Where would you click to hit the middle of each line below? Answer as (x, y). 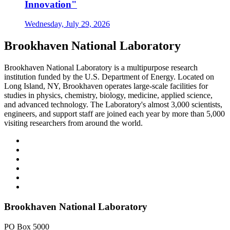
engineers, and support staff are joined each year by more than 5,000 (114, 114)
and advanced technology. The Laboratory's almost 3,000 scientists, (113, 105)
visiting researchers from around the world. (73, 123)
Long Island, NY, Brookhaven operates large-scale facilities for (106, 86)
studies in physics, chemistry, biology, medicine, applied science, (108, 95)
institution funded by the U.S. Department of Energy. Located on (109, 77)
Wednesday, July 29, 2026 (67, 24)
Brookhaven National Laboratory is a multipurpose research (101, 68)
